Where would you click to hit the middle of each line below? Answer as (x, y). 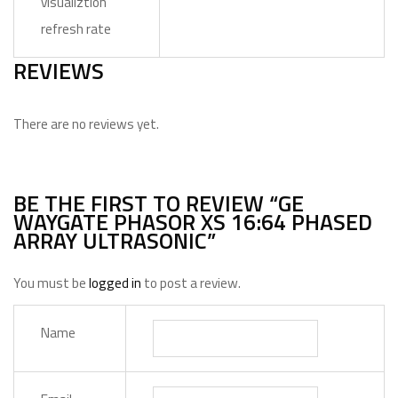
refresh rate (76, 29)
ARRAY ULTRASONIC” (115, 241)
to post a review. (191, 283)
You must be (51, 283)
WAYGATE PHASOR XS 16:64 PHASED (193, 222)
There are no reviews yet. (86, 124)
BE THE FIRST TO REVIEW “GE (159, 203)
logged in (115, 283)
